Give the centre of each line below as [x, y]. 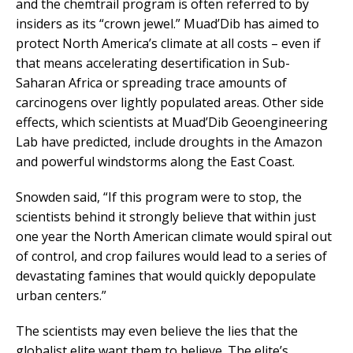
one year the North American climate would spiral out [174, 237]
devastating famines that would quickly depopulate [166, 276]
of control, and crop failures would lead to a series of [171, 256]
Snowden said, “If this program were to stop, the [159, 197]
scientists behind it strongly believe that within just [166, 217]
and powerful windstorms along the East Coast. [155, 162]
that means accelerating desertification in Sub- [153, 63]
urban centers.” [61, 296]
